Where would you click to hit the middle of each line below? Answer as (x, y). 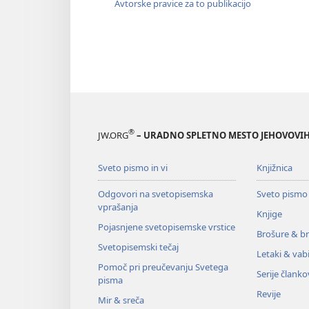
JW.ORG (113, 135)
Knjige (269, 213)
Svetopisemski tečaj (138, 247)
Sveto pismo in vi (133, 167)
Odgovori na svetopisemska (156, 193)
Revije (268, 293)
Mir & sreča (121, 300)
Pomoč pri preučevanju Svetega (163, 267)
